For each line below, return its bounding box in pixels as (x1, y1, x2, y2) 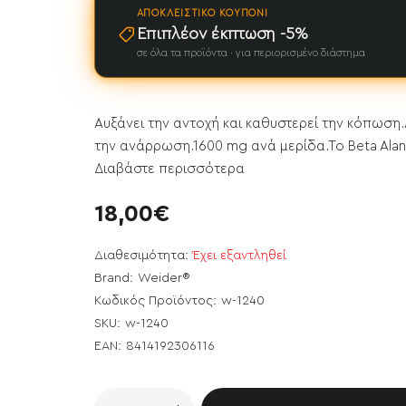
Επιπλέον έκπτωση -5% (136, 25, 308, 42)
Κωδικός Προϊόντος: (93, 295, 217, 307)
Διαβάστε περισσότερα (93, 162, 245, 176)
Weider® (137, 272, 190, 285)
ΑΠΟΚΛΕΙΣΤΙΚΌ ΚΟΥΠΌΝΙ (136, 8, 269, 18)
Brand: (93, 272, 133, 285)
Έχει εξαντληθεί (192, 249, 286, 262)
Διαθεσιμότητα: (93, 249, 188, 262)
